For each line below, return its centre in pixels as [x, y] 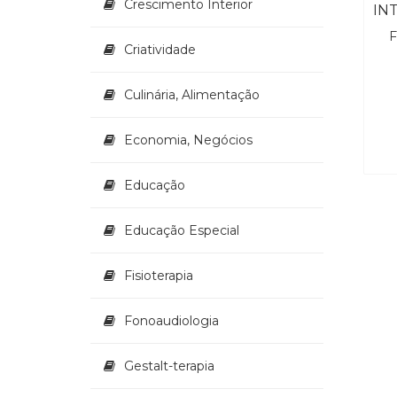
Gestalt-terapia [169, 366]
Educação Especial [182, 231]
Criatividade [160, 50]
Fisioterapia [159, 276]
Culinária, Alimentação [192, 95]
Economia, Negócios [188, 140]
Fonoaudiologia [171, 321]
